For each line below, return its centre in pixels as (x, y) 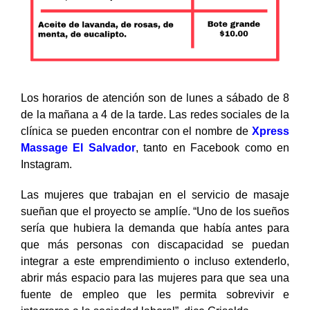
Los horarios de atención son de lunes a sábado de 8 (155, 98)
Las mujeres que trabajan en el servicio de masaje (155, 195)
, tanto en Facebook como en (212, 148)
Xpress (271, 131)
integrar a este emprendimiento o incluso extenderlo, (155, 262)
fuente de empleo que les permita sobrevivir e (155, 295)
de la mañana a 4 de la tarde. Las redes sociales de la (155, 115)
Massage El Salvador (78, 148)
